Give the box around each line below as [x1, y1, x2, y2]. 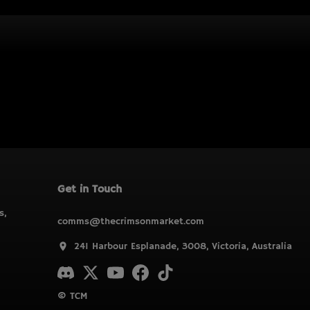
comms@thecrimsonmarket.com [57, 215, 204, 228]
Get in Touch [57, 183, 122, 197]
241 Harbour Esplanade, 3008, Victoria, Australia [73, 240, 292, 253]
